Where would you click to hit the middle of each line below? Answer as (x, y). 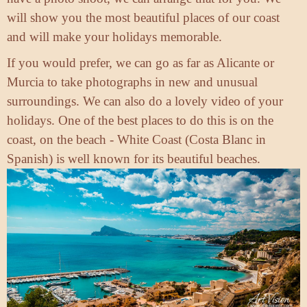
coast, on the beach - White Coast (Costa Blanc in (136, 140)
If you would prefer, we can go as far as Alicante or (140, 63)
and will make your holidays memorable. (114, 37)
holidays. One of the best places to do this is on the (140, 121)
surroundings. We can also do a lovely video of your (145, 101)
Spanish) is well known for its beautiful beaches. (134, 159)
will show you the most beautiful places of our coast (143, 18)
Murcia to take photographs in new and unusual (132, 82)
